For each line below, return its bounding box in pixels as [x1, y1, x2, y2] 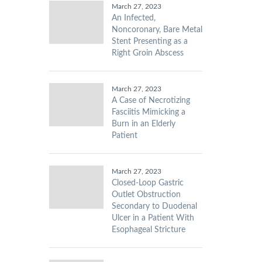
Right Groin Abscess [111, 49, 184, 57]
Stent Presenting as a [111, 37, 188, 46]
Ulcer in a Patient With [111, 214, 194, 222]
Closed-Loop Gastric [111, 179, 184, 187]
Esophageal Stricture [111, 226, 185, 234]
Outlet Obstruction [111, 191, 181, 199]
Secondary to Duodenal [111, 202, 197, 211]
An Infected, [111, 14, 156, 22]
